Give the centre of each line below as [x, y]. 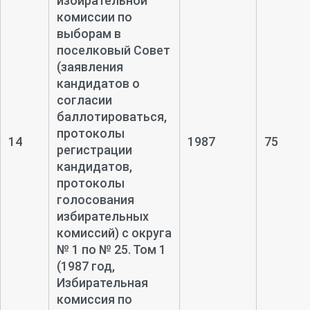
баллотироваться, [111, 116]
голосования [95, 199]
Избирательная [102, 282]
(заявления [90, 66]
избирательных [102, 216]
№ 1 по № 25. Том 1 [111, 249]
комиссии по [94, 17]
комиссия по [94, 299]
